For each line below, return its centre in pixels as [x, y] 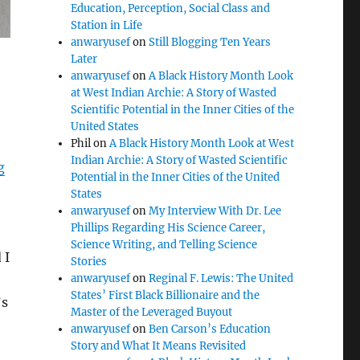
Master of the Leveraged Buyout [152, 312]
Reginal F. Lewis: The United [221, 278]
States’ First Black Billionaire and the [166, 295]
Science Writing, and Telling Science [164, 245]
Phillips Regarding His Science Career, [168, 228]
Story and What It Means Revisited [159, 346]
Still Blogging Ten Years [210, 42]
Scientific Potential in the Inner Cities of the [183, 110]
